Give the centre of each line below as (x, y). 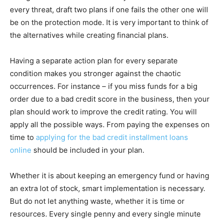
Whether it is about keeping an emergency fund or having (110, 176)
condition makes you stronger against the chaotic (95, 74)
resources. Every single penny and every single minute (105, 214)
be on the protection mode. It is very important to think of (109, 23)
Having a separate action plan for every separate (94, 61)
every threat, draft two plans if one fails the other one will (109, 10)
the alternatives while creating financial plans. (89, 35)
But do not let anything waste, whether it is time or (97, 201)
